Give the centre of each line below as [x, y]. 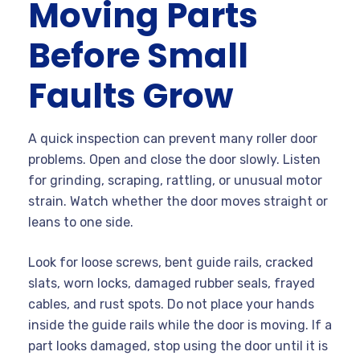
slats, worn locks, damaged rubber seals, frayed [172, 283]
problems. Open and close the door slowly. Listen [174, 159]
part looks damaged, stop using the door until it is [178, 346]
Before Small [138, 55]
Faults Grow [131, 96]
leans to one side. [81, 222]
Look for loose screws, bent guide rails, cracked [171, 262]
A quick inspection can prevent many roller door [173, 138]
